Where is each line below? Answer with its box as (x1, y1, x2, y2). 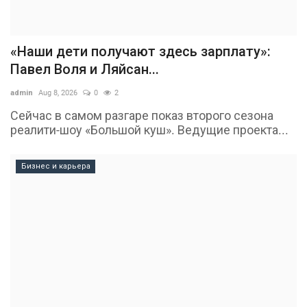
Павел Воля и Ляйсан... (10, 61, 159, 78)
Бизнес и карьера (21, 162, 90, 171)
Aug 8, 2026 (38, 88, 77, 98)
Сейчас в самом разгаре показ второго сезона (10, 108, 273, 123)
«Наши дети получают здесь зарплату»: (10, 43, 271, 60)
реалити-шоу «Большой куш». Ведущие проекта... (10, 123, 288, 138)
